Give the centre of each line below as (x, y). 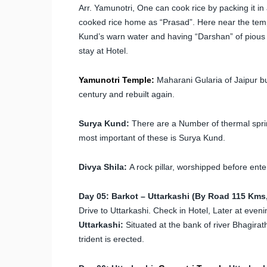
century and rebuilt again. (127, 94)
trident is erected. (111, 239)
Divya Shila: (103, 167)
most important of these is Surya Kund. (152, 137)
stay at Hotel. (103, 50)
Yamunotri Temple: (117, 80)
